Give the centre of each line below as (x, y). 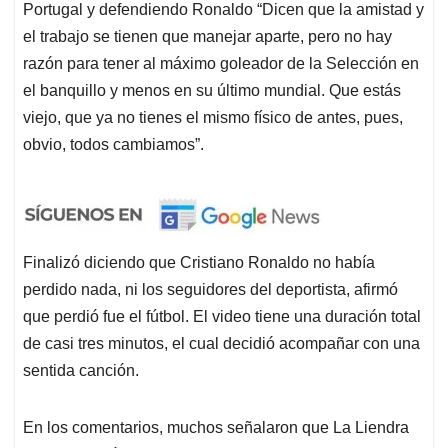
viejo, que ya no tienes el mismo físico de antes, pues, (213, 117)
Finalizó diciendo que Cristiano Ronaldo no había (199, 262)
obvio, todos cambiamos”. (113, 144)
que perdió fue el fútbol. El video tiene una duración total (222, 316)
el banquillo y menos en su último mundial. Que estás (212, 90)
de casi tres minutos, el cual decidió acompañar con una (221, 343)
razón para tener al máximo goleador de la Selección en (221, 63)
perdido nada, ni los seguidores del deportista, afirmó (210, 289)
